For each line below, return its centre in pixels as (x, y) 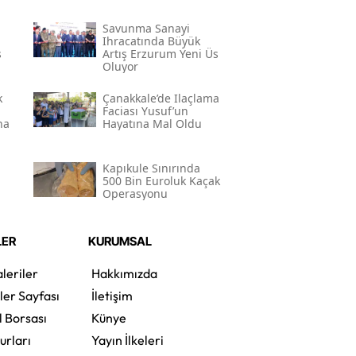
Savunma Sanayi (146, 29)
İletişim (112, 296)
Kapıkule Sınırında (151, 168)
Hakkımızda (124, 274)
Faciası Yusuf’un (145, 111)
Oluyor (120, 67)
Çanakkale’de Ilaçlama (161, 99)
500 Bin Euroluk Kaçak (161, 181)
